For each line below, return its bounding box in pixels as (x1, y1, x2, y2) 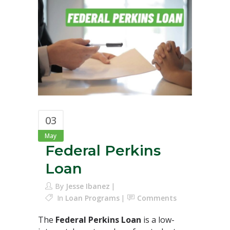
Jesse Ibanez (66, 181, 110, 191)
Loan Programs (65, 193, 120, 203)
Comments (137, 193, 177, 203)
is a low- (141, 214, 175, 225)
